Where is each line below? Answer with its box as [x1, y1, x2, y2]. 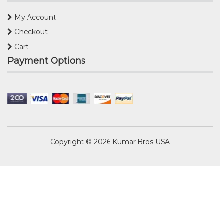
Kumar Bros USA [110, 137, 170, 146]
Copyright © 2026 [50, 137, 110, 146]
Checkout [12, 27, 48, 36]
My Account [12, 12, 56, 22]
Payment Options [7, 55, 85, 66]
